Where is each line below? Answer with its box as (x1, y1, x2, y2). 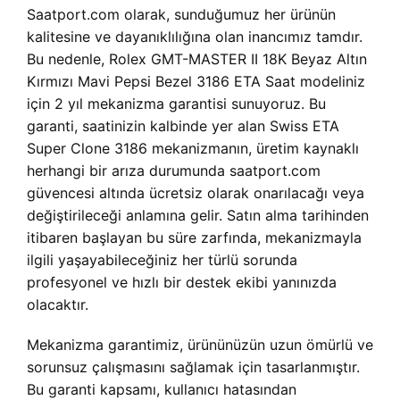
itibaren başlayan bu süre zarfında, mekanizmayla (27, 229, 362, 246)
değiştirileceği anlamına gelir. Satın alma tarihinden (27, 206, 369, 224)
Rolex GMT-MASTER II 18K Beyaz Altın (109, 50, 367, 68)
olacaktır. (27, 296, 88, 313)
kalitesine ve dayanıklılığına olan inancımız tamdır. (27, 28, 362, 46)
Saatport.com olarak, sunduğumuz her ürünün (27, 5, 336, 23)
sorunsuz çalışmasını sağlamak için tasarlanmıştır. (27, 358, 360, 376)
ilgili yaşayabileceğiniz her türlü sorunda (27, 251, 297, 269)
